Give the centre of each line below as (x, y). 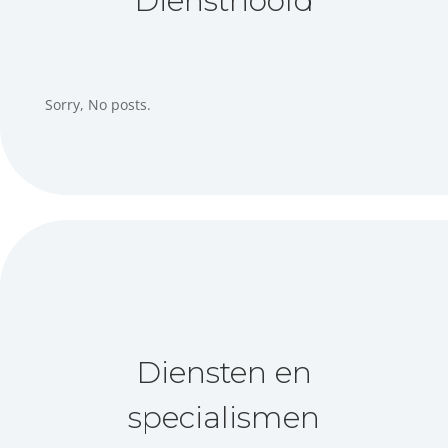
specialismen (223, 418)
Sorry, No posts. (97, 104)
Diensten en (223, 373)
